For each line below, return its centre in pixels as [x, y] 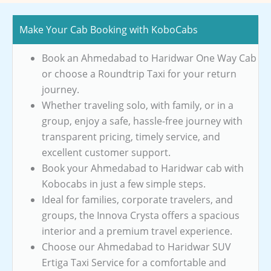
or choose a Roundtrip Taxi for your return [139, 73]
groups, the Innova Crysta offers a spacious [141, 215]
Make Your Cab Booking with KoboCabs [109, 29]
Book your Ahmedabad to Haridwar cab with [143, 168]
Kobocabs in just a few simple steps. [124, 184]
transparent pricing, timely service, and [131, 136]
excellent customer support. [106, 152]
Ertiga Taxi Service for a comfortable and [134, 262]
